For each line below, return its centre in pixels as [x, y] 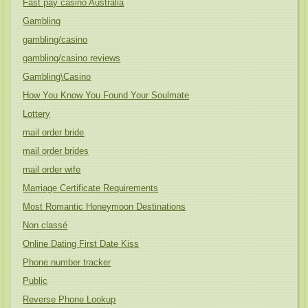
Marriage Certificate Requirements [91, 188]
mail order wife [52, 169]
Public [35, 281]
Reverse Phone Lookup [69, 299]
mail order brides [56, 151]
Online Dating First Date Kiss [81, 244]
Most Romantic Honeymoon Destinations [104, 207]
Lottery [37, 114]
